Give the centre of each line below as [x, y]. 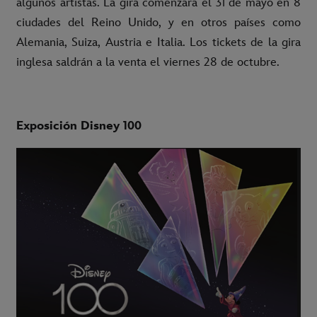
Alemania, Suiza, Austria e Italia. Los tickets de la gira [158, 43]
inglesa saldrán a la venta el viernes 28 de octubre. [148, 63]
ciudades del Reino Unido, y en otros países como [158, 23]
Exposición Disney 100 [79, 126]
